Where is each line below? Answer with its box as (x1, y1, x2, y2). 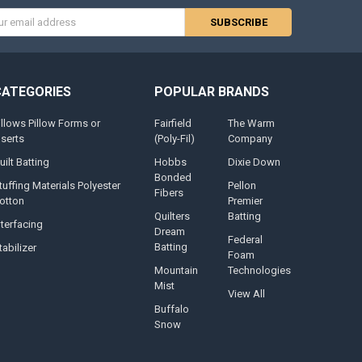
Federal (228, 234, 263, 246)
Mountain (154, 264, 198, 277)
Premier (228, 195, 263, 208)
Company (228, 133, 273, 145)
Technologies (228, 264, 292, 277)
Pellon (228, 179, 257, 192)
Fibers (154, 187, 183, 200)
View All (228, 288, 266, 301)
